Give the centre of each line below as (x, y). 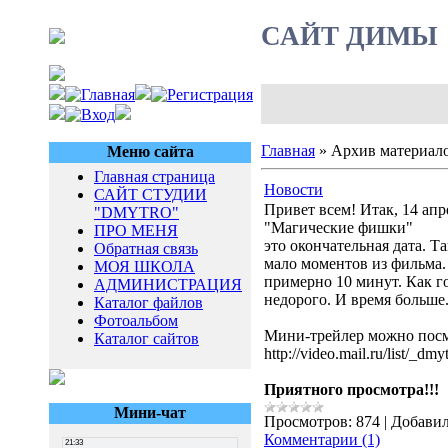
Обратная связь (146, 248)
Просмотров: (308, 421)
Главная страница (154, 176)
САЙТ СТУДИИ (150, 194)
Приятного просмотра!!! (351, 389)
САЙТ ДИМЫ (349, 36)
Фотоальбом (136, 320)
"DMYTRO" (136, 212)
